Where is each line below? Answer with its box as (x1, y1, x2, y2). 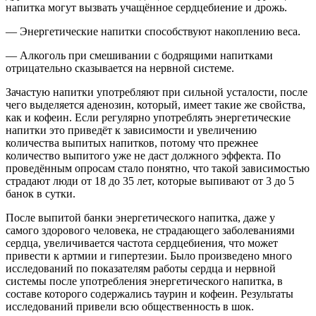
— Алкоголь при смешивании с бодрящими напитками (6, 49, 273, 61)
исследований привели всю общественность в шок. (6, 300, 254, 312)
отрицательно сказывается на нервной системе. (6, 61, 234, 74)
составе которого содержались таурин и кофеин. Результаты (6, 287, 293, 300)
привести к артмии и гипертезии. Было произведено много (6, 249, 292, 262)
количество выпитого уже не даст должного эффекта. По (6, 149, 281, 162)
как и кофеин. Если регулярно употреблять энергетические (6, 111, 291, 123)
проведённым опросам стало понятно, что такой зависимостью (6, 162, 310, 174)
